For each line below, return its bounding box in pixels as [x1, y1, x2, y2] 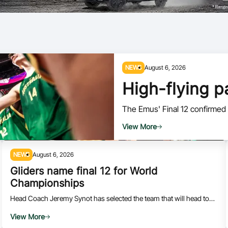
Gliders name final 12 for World [10, 165, 157, 177]
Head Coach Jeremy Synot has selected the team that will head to [10, 194, 209, 203]
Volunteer [40, 14, 75, 24]
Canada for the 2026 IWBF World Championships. [10, 204, 163, 212]
